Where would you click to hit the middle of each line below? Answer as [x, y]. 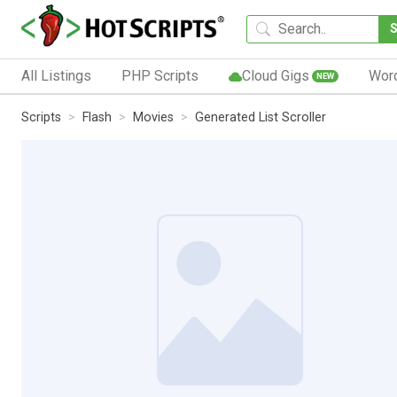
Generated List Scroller [261, 117]
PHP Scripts [160, 75]
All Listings [56, 75]
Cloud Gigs [275, 75]
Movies [153, 117]
